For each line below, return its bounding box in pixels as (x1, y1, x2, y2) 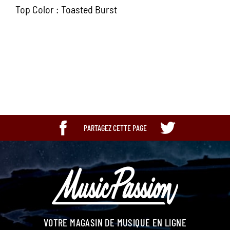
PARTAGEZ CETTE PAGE (83, 122, 147, 132)
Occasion (121, 82, 159, 93)
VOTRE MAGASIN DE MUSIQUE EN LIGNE (43, 216, 187, 228)
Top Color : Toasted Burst (15, 3, 117, 15)
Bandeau (8, 82, 43, 93)
